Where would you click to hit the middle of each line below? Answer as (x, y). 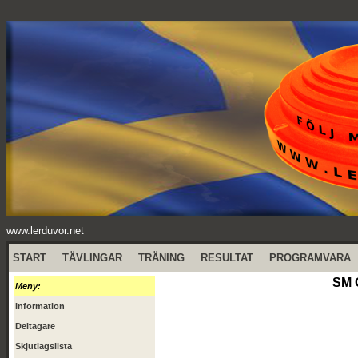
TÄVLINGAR (92, 258)
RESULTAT (227, 258)
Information (40, 306)
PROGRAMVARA (310, 258)
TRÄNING (161, 258)
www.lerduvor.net (45, 231)
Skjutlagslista (44, 346)
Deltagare (35, 326)
